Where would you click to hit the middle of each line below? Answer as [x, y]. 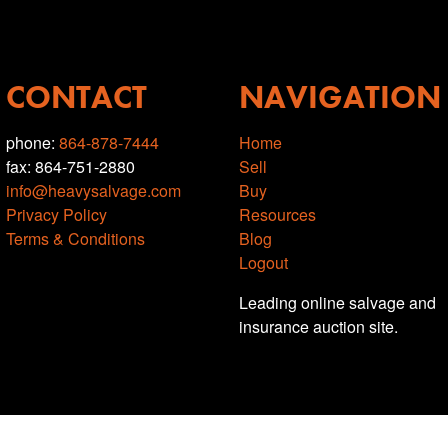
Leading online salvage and [337, 302]
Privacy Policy [56, 214]
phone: [32, 142]
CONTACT [76, 97]
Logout [263, 262]
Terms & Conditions [75, 238]
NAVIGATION [340, 97]
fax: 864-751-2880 [70, 166]
